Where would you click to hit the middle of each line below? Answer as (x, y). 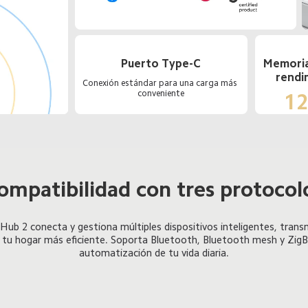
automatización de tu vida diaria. (154, 253)
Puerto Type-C (161, 63)
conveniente (161, 93)
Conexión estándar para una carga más (161, 83)
